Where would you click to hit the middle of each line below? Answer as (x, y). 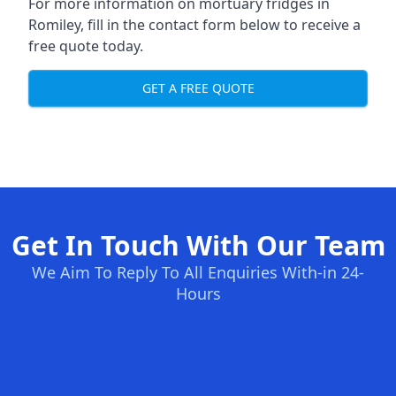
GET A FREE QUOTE (198, 88)
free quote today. (86, 46)
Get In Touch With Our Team (198, 245)
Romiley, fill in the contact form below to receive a (194, 24)
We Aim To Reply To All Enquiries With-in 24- (198, 272)
